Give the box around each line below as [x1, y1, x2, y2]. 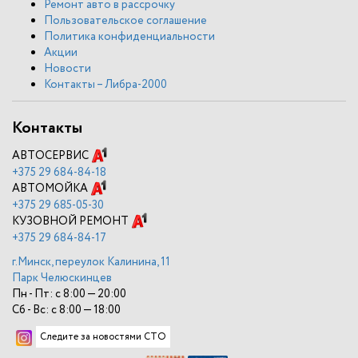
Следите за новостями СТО [40, 329, 166, 344]
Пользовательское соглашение [44, 13, 207, 30]
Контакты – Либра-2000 [44, 77, 167, 93]
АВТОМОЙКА [12, 180, 90, 197]
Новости [44, 61, 91, 78]
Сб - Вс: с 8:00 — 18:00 [12, 301, 121, 318]
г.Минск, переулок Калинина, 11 [12, 253, 170, 270]
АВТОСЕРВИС [12, 148, 91, 165]
